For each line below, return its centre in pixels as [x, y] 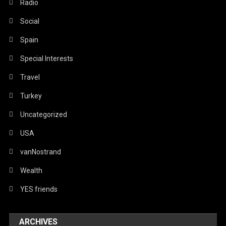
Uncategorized [44, 114]
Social [30, 21]
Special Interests [47, 58]
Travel [30, 77]
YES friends [39, 189]
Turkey [31, 96]
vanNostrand [41, 152]
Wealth [32, 170]
